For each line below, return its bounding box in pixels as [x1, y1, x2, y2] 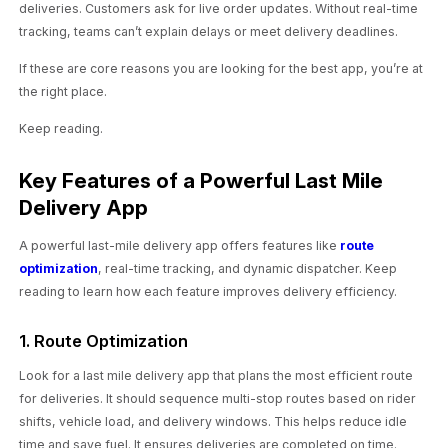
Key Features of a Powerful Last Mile [19, 167, 384, 193]
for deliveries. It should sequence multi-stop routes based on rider [19, 391, 417, 407]
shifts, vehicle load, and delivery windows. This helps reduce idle [19, 414, 408, 430]
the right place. [19, 84, 108, 100]
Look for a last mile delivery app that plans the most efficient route [19, 368, 414, 384]
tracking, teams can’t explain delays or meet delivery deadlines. [19, 24, 399, 40]
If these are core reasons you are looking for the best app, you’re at [19, 61, 424, 77]
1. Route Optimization [19, 330, 189, 351]
